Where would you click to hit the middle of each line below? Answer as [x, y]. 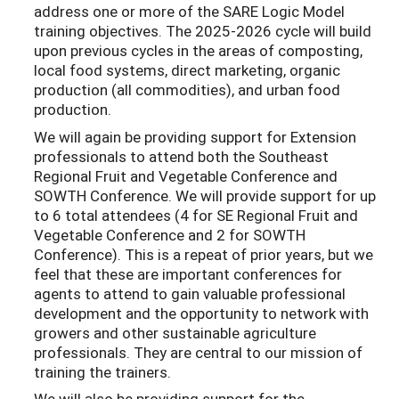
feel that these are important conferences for [188, 273]
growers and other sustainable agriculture [175, 332]
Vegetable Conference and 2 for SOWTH [170, 234]
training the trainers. [102, 371]
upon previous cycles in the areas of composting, [198, 51]
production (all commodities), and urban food [187, 90]
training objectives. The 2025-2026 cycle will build [203, 31]
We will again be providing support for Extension [195, 136]
